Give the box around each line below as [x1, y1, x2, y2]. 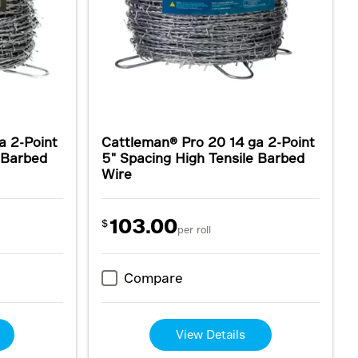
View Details [175, 328, 245, 341]
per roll [177, 224, 211, 235]
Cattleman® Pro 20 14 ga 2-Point [101, 134, 315, 149]
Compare [123, 270, 183, 285]
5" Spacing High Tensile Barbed [101, 150, 304, 165]
